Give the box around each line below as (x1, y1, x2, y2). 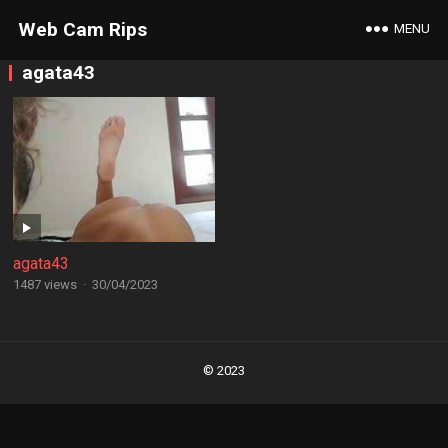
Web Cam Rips (17, 18, 147, 41)
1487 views (12, 277, 77, 292)
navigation (7, 361, 87, 380)
